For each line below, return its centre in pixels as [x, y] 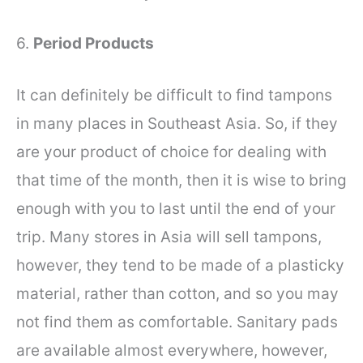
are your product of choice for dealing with [171, 152]
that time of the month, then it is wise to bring [181, 180]
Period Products [94, 44]
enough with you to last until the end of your [176, 208]
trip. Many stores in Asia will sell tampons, [169, 237]
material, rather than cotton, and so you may [177, 293]
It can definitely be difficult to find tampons [174, 95]
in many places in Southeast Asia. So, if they [177, 123]
